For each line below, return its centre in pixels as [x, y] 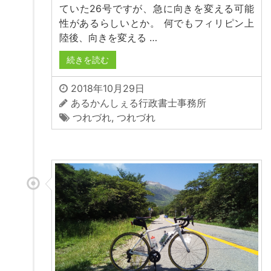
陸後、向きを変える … [108, 38]
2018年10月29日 [106, 89]
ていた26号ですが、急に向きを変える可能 [157, 9]
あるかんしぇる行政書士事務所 [139, 103]
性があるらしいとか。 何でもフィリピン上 [157, 23]
